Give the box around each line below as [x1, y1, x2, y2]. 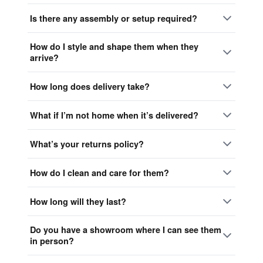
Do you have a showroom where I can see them [30, 224, 221, 236]
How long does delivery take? [30, 80, 150, 92]
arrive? [30, 52, 59, 64]
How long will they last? [30, 195, 126, 207]
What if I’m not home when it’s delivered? [30, 109, 198, 121]
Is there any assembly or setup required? [30, 12, 197, 24]
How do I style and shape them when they [30, 41, 198, 53]
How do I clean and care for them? [30, 166, 169, 178]
